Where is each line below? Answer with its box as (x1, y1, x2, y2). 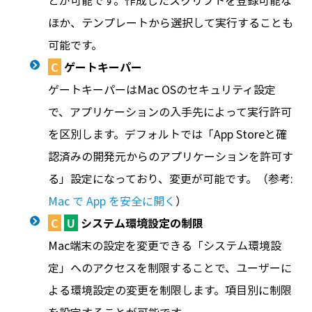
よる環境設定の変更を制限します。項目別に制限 (47, 281, 292, 298)
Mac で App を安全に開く (47, 192, 175, 209)
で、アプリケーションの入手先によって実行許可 (47, 103, 292, 120)
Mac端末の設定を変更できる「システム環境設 (47, 237, 281, 253)
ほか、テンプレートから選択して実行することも (47, 14, 293, 31)
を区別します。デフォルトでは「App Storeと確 (47, 125, 287, 142)
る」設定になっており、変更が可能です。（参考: (47, 170, 293, 187)
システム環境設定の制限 (77, 214, 203, 231)
